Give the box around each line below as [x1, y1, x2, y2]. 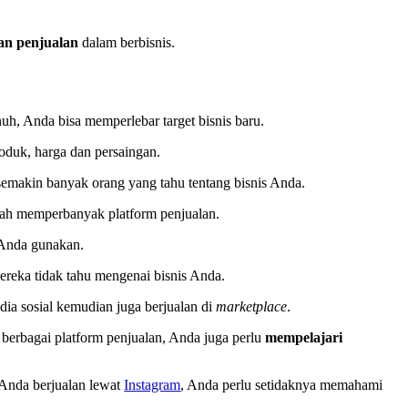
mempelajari [265, 330, 343, 346]
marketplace [216, 299, 288, 315]
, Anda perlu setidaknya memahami [180, 377, 383, 393]
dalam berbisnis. [82, 35, 176, 51]
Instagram [124, 377, 181, 393]
